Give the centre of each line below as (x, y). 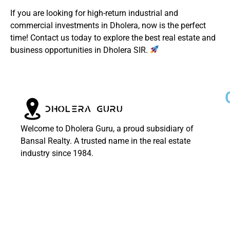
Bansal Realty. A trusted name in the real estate (106, 141)
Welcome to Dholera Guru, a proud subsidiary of (107, 129)
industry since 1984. (57, 154)
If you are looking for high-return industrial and (94, 13)
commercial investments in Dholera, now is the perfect (108, 25)
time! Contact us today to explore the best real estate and (113, 37)
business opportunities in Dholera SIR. (80, 50)
